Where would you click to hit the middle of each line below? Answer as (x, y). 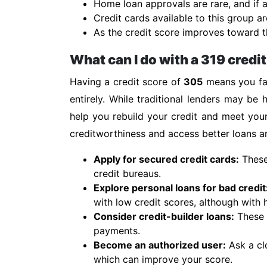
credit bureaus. (127, 173)
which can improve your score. (163, 259)
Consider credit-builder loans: (164, 216)
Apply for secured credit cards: (166, 159)
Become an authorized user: (160, 245)
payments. (117, 231)
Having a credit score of (127, 82)
